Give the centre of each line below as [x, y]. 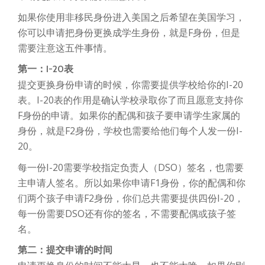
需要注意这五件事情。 [65, 48]
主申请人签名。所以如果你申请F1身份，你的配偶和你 [132, 183]
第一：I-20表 [46, 69]
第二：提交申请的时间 [65, 250]
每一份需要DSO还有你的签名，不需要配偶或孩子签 [127, 214]
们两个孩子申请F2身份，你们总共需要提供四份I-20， [131, 198]
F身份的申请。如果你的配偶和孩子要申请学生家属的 [129, 116]
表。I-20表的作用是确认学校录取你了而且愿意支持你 [130, 100]
